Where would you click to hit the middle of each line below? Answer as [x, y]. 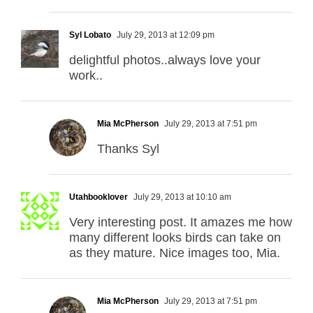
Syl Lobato [90, 35]
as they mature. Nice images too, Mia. [175, 253]
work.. [86, 76]
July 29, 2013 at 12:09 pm [165, 35]
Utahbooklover [99, 197]
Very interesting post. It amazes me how [181, 223]
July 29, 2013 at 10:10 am [181, 197]
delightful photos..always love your [165, 60]
